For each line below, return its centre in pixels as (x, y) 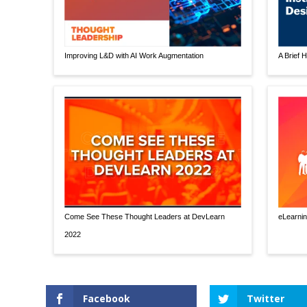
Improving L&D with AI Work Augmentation (134, 56)
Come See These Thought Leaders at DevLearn (144, 216)
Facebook (107, 298)
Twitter (265, 298)
